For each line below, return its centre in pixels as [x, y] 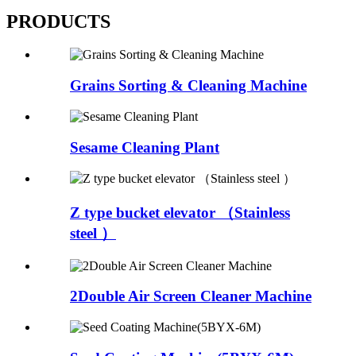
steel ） [93, 234]
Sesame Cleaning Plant [145, 147]
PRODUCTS [58, 21]
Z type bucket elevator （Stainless [180, 213]
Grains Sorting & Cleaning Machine [188, 86]
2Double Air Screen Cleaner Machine [191, 296]
